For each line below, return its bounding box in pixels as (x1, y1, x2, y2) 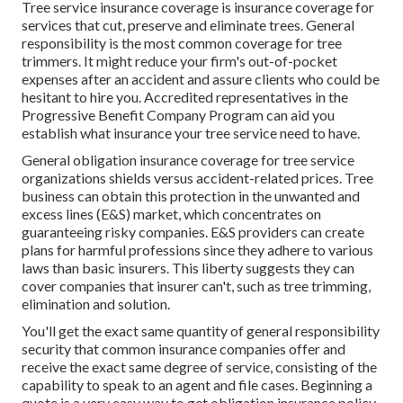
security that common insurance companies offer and (22, 340, 345, 358)
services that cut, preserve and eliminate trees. (22, 16, 306, 34)
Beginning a (300, 376, 372, 394)
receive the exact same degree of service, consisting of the (22, 358, 377, 376)
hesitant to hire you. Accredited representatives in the (22, 88, 348, 106)
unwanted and (274, 187, 360, 205)
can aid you (264, 106, 335, 124)
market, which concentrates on (130, 205, 321, 223)
